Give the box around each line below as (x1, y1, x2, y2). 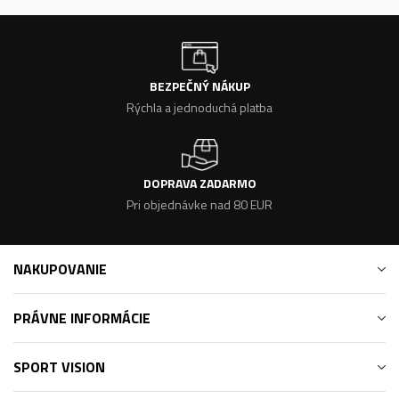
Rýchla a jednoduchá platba (126, 98, 273, 117)
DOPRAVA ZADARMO (142, 174, 256, 192)
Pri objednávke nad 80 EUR (126, 195, 273, 214)
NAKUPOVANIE (13, 258, 107, 280)
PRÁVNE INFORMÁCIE (13, 307, 151, 329)
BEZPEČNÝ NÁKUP (149, 77, 250, 95)
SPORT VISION (13, 356, 105, 378)
